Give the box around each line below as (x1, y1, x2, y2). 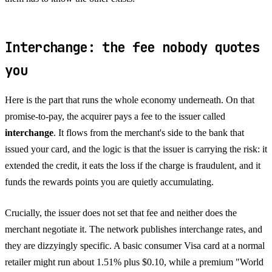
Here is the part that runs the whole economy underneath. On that (5, 94, 254, 105)
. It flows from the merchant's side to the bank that (53, 127, 244, 138)
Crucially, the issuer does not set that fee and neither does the (5, 207, 237, 218)
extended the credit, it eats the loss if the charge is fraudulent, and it (5, 160, 260, 171)
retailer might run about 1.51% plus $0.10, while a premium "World (5, 256, 263, 267)
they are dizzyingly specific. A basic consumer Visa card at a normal (5, 240, 265, 251)
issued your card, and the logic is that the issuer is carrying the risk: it (5, 143, 267, 154)
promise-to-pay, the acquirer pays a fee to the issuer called (5, 110, 225, 121)
